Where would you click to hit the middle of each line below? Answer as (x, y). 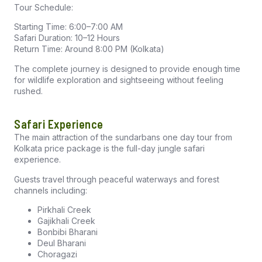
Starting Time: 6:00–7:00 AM (68, 27)
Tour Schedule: (44, 8)
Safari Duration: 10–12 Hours (67, 38)
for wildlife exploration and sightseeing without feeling (119, 80)
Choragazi (57, 254)
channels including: (51, 190)
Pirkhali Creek (64, 210)
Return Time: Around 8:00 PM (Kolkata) (89, 49)
